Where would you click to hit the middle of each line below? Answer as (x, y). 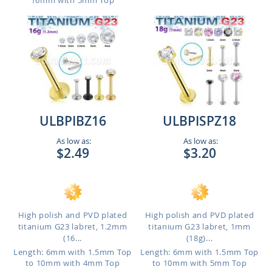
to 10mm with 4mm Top (73, 263)
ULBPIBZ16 (73, 121)
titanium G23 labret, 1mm (199, 226)
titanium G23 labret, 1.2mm (73, 226)
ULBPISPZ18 (199, 121)
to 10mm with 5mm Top (199, 263)
